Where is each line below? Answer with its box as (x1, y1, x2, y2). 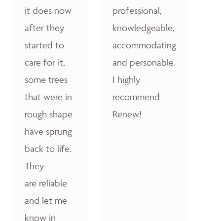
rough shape (25, 108, 73, 120)
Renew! (112, 108, 142, 120)
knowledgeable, (112, 21, 175, 34)
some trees (25, 73, 68, 85)
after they (25, 21, 64, 34)
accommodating (112, 38, 176, 51)
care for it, (25, 56, 65, 68)
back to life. (25, 142, 72, 154)
